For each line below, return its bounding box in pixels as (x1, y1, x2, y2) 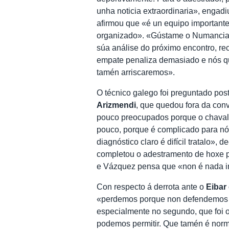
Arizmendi (97, 100, 136, 109)
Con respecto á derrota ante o (97, 182, 207, 191)
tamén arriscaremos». (97, 67, 175, 77)
